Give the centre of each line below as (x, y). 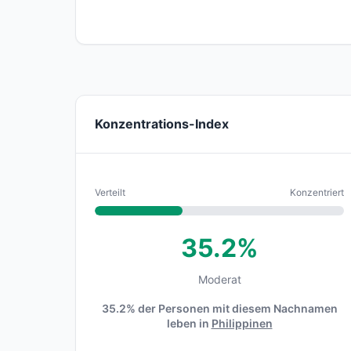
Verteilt (110, 192)
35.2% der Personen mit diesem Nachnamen (219, 308)
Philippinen (242, 323)
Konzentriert (317, 192)
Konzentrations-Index (162, 124)
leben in (189, 323)
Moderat (219, 279)
